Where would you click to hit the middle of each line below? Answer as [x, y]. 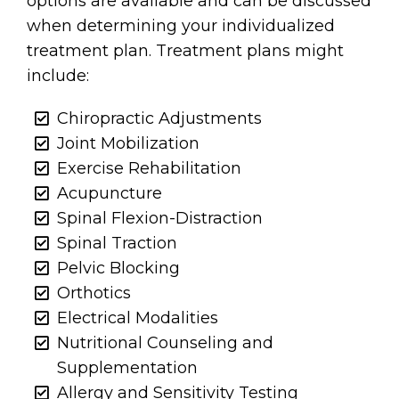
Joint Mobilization [129, 143]
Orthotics [94, 293]
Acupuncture [110, 193]
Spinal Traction [118, 243]
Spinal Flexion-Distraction [160, 218]
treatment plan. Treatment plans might [185, 50]
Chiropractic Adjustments [160, 118]
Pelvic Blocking [119, 268]
